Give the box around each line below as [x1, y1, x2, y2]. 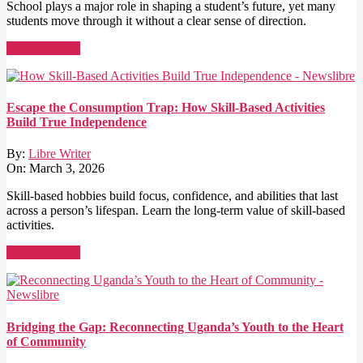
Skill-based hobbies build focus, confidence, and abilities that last [6, 189, 338, 203]
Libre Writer [28, 147, 91, 161]
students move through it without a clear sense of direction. [6, 13, 306, 28]
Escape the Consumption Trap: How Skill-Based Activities [6, 100, 325, 115]
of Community [6, 334, 86, 348]
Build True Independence [6, 115, 147, 130]
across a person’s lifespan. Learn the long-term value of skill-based [6, 203, 345, 218]
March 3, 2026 [29, 161, 105, 176]
